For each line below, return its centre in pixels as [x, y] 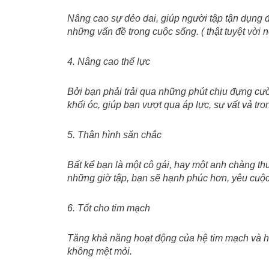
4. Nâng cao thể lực [109, 62]
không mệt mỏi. [100, 251]
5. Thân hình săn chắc [114, 135]
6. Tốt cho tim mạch [109, 208]
